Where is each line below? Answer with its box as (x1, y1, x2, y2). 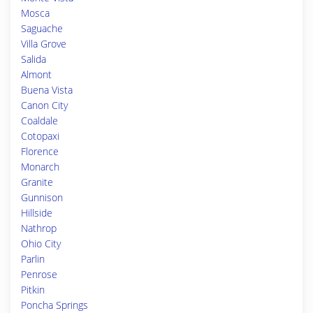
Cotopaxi (21, 129, 59, 143)
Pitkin (21, 283, 45, 296)
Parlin (21, 252, 45, 265)
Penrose (21, 268, 57, 281)
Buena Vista (21, 83, 73, 96)
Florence (21, 145, 59, 158)
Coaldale (21, 114, 58, 127)
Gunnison (21, 191, 63, 204)
